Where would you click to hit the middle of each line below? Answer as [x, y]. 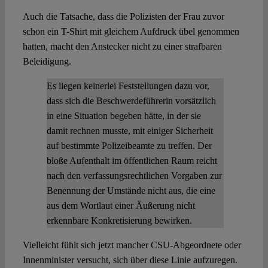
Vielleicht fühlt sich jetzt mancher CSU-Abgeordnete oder [132, 245]
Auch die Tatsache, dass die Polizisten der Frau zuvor [123, 17]
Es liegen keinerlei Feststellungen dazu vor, [128, 86]
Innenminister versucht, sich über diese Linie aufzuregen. [130, 260]
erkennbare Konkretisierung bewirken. [119, 221]
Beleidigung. [47, 62]
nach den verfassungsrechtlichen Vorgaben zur [134, 176]
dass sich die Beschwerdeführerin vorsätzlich [131, 101]
